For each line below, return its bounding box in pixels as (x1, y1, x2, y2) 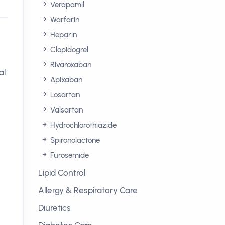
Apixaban (48, 75, 82, 84)
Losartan (48, 90, 80, 99)
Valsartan (48, 105, 83, 115)
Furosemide (48, 151, 89, 160)
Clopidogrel (48, 45, 88, 54)
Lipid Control (38, 168, 85, 178)
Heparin (48, 30, 77, 39)
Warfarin (48, 15, 79, 24)
